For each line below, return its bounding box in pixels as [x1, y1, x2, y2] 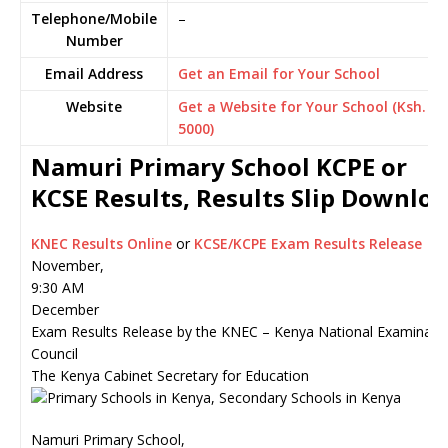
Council [31, 344, 78, 363]
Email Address [45, 64, 143, 83]
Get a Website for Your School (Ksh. [178, 97, 426, 116]
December [31, 300, 99, 319]
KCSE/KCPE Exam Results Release [194, 234, 422, 253]
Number [65, 31, 123, 50]
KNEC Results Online [31, 234, 176, 253]
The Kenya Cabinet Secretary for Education [31, 366, 309, 385]
